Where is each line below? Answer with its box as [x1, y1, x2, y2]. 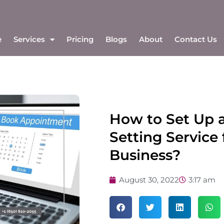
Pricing [66, 34, 93, 44]
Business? [109, 146, 180, 163]
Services [13, 34, 45, 44]
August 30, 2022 [119, 174, 179, 184]
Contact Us [174, 34, 217, 44]
